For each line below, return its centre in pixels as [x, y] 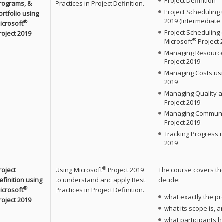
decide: [169, 180]
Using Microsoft [79, 170]
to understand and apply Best [100, 180]
